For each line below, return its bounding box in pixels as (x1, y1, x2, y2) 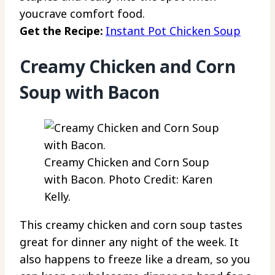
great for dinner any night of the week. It (20, 234, 239, 250)
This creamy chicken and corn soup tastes (20, 217, 242, 233)
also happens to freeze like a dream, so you (20, 252, 250, 267)
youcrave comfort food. (20, 6, 145, 21)
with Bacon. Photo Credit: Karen (44, 172, 212, 187)
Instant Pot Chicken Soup (106, 23, 241, 38)
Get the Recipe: (20, 23, 106, 38)
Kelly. (44, 189, 71, 204)
